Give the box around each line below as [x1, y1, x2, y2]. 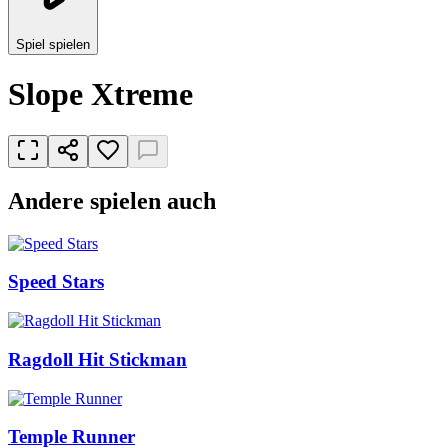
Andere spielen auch [8, 187, 216, 214]
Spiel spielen [16, 37, 90, 52]
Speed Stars [8, 271, 104, 293]
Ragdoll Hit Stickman [8, 348, 187, 370]
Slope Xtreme [8, 76, 193, 113]
